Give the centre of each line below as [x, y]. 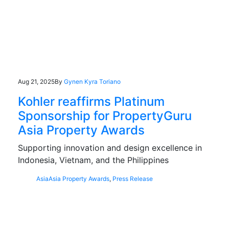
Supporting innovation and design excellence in [110, 147]
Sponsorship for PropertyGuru [105, 116]
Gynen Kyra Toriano [92, 81]
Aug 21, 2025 [36, 81]
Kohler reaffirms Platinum [91, 101]
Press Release [133, 178]
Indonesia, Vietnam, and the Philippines [93, 160]
